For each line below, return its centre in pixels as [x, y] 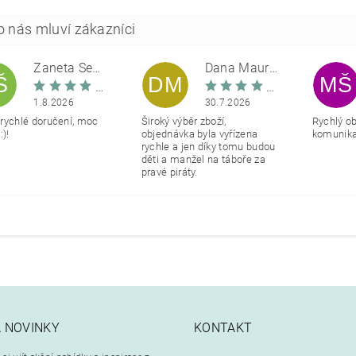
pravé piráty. [169, 172]
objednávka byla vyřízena [199, 133]
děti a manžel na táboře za [203, 159]
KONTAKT [223, 327]
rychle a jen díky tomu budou [208, 146]
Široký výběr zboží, [184, 121]
